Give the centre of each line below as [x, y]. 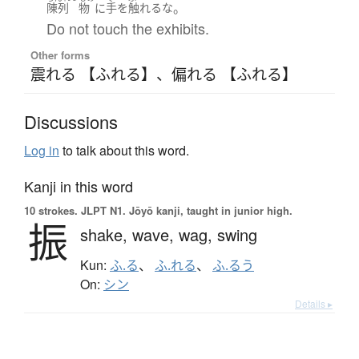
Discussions [71, 122]
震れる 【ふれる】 [93, 74]
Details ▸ [314, 304]
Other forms [60, 55]
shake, [106, 235]
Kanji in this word [79, 186]
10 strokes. [51, 211]
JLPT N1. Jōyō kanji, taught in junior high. [185, 211]
